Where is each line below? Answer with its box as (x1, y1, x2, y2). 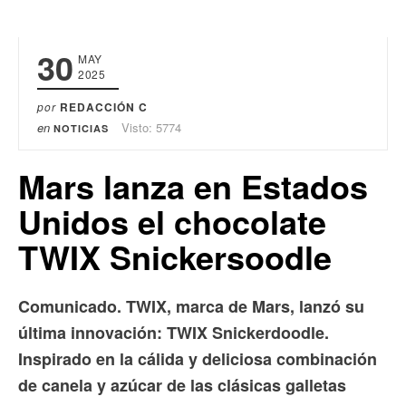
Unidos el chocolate (18, 197, 326, 245)
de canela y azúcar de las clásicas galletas (18, 372, 346, 397)
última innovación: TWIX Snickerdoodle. (18, 320, 329, 344)
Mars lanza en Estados (18, 161, 368, 209)
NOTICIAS (53, 121, 109, 135)
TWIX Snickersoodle (18, 232, 332, 280)
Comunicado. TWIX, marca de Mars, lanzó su (18, 294, 364, 318)
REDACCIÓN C (60, 98, 148, 115)
